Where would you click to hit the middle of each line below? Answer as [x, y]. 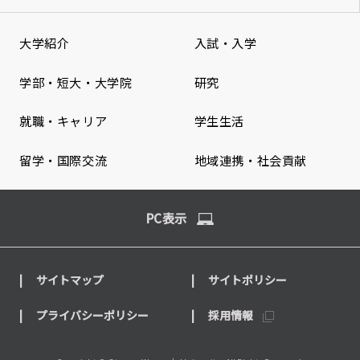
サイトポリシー [247, 279]
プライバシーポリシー [92, 315]
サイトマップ [70, 279]
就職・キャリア [63, 121]
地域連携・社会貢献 [250, 160]
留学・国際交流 [63, 160]
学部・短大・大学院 [76, 82]
